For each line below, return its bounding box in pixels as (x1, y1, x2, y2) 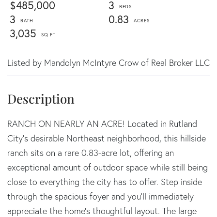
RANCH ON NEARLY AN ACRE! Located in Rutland (7, 118, 197, 129)
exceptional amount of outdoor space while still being (7, 162, 208, 173)
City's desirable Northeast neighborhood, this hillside (7, 133, 206, 144)
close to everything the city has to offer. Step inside (7, 176, 202, 187)
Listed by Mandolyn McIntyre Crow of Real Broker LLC (7, 57, 210, 68)
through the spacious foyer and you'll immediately (7, 191, 194, 202)
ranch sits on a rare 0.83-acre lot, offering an (7, 147, 174, 158)
